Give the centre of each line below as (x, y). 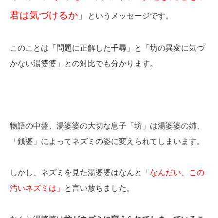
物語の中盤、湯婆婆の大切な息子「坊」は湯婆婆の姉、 (107, 126)
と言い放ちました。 (99, 188)
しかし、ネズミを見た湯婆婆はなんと (76, 173)
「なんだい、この (173, 173)
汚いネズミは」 (37, 188)
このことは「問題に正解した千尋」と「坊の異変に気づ (107, 48)
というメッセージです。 (130, 16)
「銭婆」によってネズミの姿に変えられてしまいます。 (107, 142)
